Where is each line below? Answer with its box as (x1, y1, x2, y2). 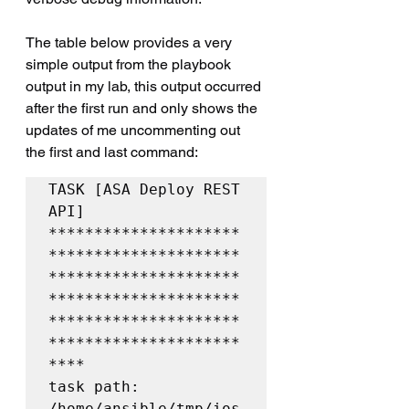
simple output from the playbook (26, 55, 235, 73)
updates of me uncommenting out (26, 121, 244, 139)
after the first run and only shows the (26, 99, 261, 117)
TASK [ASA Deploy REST (48, 180, 240, 198)
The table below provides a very (26, 33, 236, 51)
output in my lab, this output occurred (26, 77, 265, 95)
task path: (48, 377, 140, 395)
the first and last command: (26, 142, 198, 161)
